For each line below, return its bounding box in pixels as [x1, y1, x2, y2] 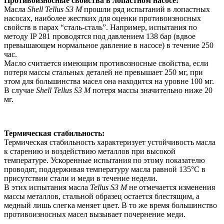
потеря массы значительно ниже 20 [90, 86, 212, 95]
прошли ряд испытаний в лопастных [82, 5, 210, 14]
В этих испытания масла [4, 183, 90, 192]
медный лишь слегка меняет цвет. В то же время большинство [4, 201, 217, 210]
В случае [4, 86, 36, 95]
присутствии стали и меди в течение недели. [4, 174, 157, 183]
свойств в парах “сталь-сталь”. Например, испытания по [4, 23, 197, 32]
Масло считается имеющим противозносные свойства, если [4, 59, 208, 68]
